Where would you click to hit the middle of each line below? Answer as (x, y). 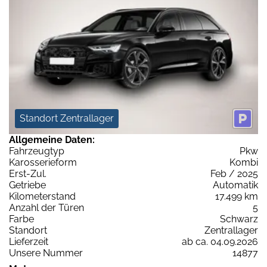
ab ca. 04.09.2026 (220, 242)
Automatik (235, 185)
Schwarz (239, 219)
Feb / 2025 (234, 174)
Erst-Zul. (28, 174)
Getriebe (27, 185)
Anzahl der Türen (46, 208)
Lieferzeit (29, 242)
